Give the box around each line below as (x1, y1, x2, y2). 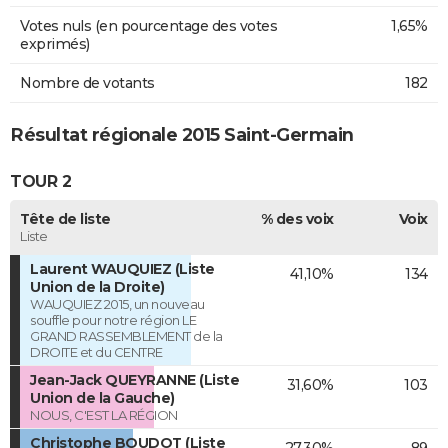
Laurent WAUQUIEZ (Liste (30, 259, 215, 278)
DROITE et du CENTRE (30, 343, 163, 360)
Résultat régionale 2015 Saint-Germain (10, 124, 354, 147)
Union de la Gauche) (30, 388, 175, 407)
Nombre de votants (20, 74, 155, 93)
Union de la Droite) (30, 277, 165, 296)
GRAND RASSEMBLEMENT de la (30, 327, 223, 344)
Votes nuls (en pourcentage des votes (20, 17, 277, 36)
